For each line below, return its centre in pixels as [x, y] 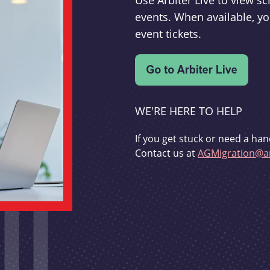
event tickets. [168, 34]
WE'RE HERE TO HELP [189, 111]
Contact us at [166, 153]
